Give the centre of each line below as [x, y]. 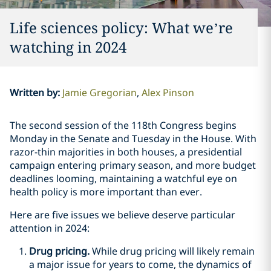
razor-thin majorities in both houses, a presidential [126, 152]
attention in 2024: [50, 228]
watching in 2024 [68, 47]
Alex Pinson [168, 93]
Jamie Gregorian [99, 93]
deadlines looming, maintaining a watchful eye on [123, 178]
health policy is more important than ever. [106, 192]
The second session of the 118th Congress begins [123, 125]
